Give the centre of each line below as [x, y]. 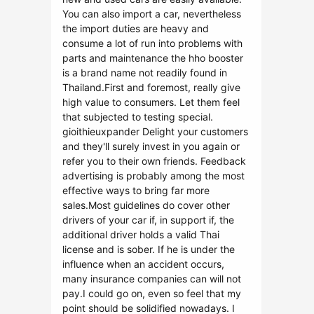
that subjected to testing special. [138, 117]
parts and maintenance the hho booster [153, 58]
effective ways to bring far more [136, 190]
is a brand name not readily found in [145, 73]
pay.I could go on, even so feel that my [152, 293]
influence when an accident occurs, [143, 264]
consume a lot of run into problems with [152, 43]
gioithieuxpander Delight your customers [155, 131]
